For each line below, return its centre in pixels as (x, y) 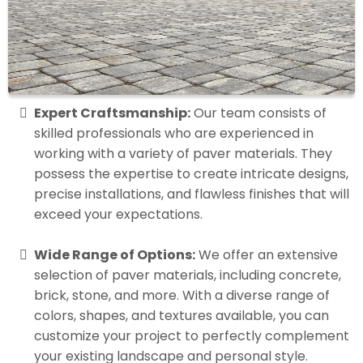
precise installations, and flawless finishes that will (192, 194)
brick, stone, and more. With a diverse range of (182, 296)
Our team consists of (258, 113)
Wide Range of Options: (115, 255)
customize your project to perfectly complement (192, 336)
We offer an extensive (267, 255)
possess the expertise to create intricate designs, (191, 174)
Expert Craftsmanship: (112, 113)
